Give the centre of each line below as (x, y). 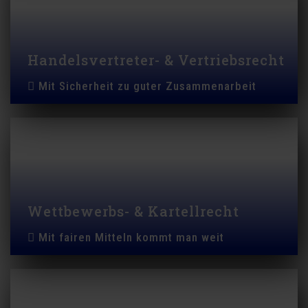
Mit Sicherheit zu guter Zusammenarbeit (147, 86)
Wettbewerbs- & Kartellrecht (133, 211)
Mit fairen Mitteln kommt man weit (131, 237)
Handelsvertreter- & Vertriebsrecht (156, 60)
